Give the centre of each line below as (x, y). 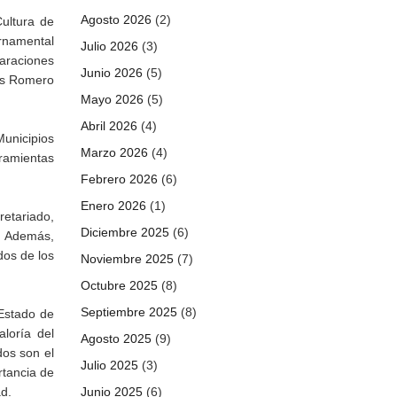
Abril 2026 (109, 126)
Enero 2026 (113, 206)
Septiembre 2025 (129, 312)
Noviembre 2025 (127, 259)
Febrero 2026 (119, 179)
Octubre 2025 (119, 285)
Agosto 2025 (116, 339)
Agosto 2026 (116, 19)
